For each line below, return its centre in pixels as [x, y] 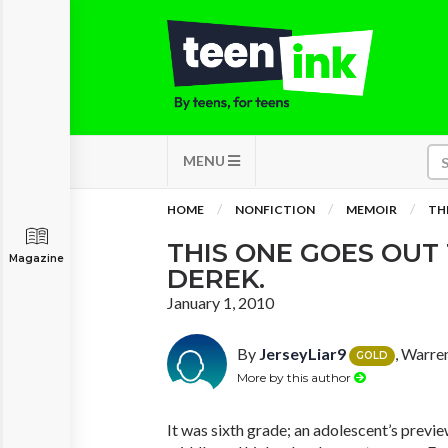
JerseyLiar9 [302, 353]
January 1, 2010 [220, 302]
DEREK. [216, 279]
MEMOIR [371, 209]
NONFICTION [275, 209]
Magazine [36, 258]
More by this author [295, 377]
